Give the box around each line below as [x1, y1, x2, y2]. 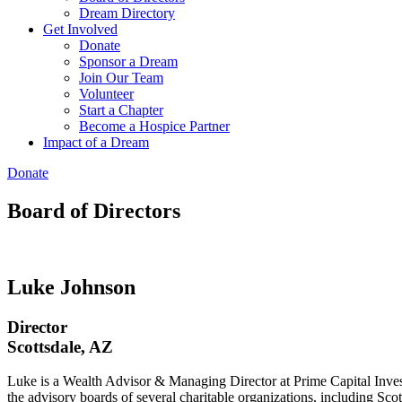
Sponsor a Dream [79, 54, 178, 69]
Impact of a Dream [43, 135, 149, 150]
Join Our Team [79, 70, 163, 85]
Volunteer [79, 86, 134, 101]
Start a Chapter [79, 102, 163, 118]
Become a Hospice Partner [79, 118, 230, 134]
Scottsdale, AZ [7, 336, 113, 356]
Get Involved [43, 22, 118, 37]
